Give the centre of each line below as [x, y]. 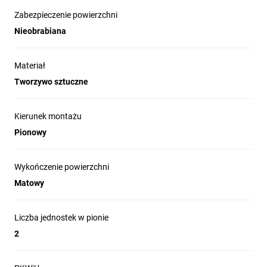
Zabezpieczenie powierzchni [66, 15]
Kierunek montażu [48, 116]
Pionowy [30, 132]
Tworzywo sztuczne [51, 81]
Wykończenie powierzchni [62, 167]
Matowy [29, 183]
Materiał [30, 65]
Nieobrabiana [40, 31]
